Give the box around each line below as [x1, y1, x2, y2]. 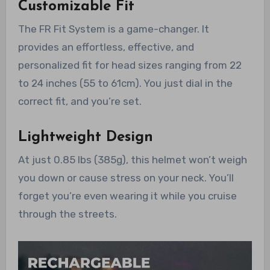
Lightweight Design [17, 130, 153, 145]
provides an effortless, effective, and [17, 41, 194, 54]
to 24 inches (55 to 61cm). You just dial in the [17, 77, 233, 90]
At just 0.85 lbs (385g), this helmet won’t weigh [17, 154, 247, 166]
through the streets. [17, 208, 117, 221]
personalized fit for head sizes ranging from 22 [17, 59, 242, 72]
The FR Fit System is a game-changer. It [17, 23, 209, 36]
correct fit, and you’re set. [17, 95, 142, 108]
